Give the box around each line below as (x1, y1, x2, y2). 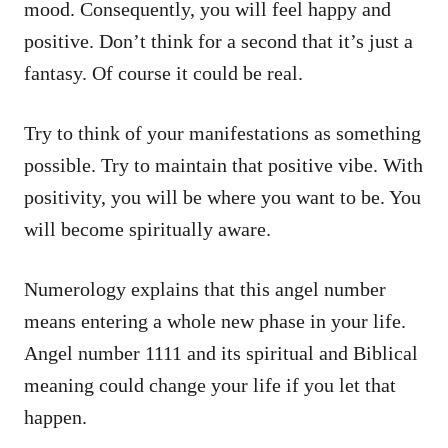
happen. (24, 405, 87, 428)
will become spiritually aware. (24, 217, 271, 240)
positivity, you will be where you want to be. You (24, 185, 421, 208)
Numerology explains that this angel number (24, 277, 386, 300)
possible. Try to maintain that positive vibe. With (24, 153, 423, 176)
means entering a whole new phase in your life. (24, 309, 406, 332)
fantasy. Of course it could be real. (24, 61, 303, 84)
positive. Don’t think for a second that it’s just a (24, 29, 413, 52)
